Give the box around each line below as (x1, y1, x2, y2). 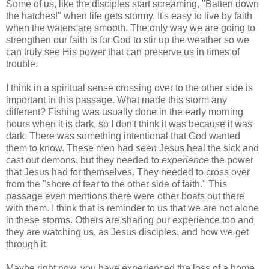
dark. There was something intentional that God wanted (6, 131, 240, 141)
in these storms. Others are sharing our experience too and (6, 215, 254, 225)
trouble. (6, 59, 38, 69)
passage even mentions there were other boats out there (6, 191, 244, 201)
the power (209, 155, 253, 165)
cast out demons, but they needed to (6, 155, 162, 165)
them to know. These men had (6, 143, 136, 153)
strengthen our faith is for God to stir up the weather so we (6, 35, 249, 45)
